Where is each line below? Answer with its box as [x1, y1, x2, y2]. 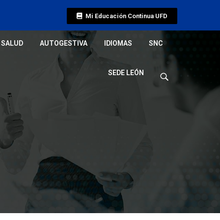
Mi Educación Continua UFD [85, 12, 167, 20]
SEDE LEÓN [108, 69, 144, 77]
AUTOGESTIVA [40, 39, 87, 47]
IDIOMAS [104, 39, 132, 47]
